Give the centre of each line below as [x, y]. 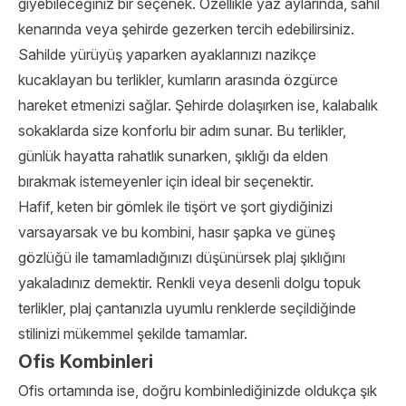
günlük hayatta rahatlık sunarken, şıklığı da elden [173, 156]
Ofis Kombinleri [86, 362]
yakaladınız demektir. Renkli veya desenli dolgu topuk [189, 283]
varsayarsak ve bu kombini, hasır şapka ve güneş [177, 232]
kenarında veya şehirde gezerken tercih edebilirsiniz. [186, 29]
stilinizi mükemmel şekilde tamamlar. [133, 333]
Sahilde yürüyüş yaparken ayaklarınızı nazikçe [167, 54]
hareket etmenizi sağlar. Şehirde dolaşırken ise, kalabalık [198, 105]
